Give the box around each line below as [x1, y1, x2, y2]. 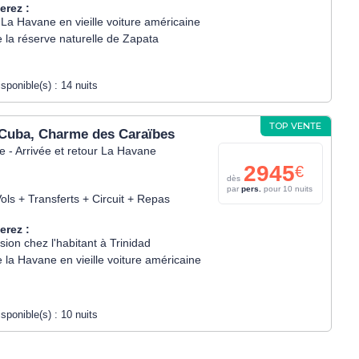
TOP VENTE [269, 119, 322, 131]
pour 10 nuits [260, 184, 313, 194]
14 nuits [60, 79, 98, 91]
